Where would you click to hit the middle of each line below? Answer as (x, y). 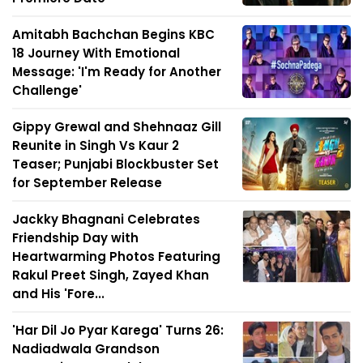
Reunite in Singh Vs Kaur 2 (96, 146)
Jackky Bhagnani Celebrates (106, 220)
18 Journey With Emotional (96, 53)
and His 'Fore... (58, 294)
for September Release (87, 183)
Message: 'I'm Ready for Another (117, 72)
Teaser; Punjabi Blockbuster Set (115, 164)
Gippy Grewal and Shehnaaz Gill (117, 127)
